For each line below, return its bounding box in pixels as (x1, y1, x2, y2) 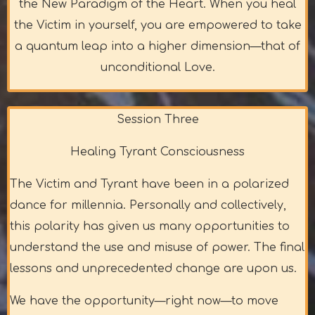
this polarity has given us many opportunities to (10, 220, 290, 233)
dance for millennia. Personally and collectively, (10, 199, 286, 212)
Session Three (116, 113, 199, 127)
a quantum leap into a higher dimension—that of (15, 40, 300, 53)
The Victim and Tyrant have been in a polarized (10, 178, 289, 191)
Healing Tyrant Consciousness (70, 146, 245, 159)
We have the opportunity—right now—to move (10, 295, 278, 308)
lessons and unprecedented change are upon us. (10, 262, 297, 276)
